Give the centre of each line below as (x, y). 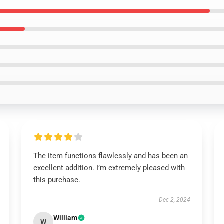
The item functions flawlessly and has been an (110, 156)
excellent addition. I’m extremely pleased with (109, 168)
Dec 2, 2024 (175, 200)
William (65, 218)
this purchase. (57, 180)
